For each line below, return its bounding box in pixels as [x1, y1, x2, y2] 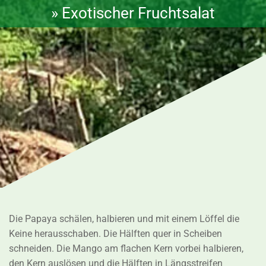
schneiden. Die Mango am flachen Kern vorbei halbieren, [9, 243, 243, 255]
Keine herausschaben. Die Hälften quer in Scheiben [9, 228, 222, 240]
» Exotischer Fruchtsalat [51, 4, 215, 23]
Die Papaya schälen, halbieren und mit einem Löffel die [9, 213, 239, 225]
